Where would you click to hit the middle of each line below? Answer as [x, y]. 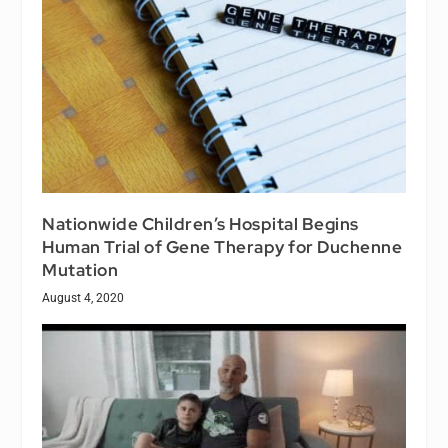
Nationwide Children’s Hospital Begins [200, 223]
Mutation [80, 269]
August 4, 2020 [83, 297]
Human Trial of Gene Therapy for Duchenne [222, 246]
